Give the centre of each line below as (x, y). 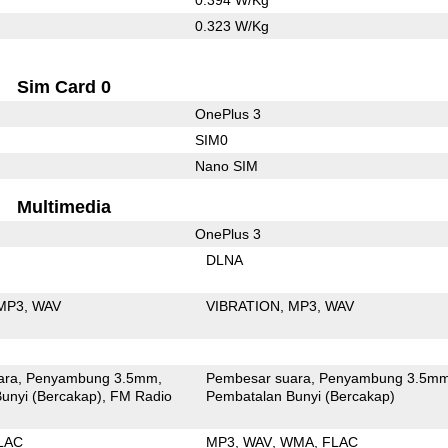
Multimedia (64, 206)
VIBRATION (243, 305)
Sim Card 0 (64, 86)
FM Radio (141, 395)
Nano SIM (226, 165)
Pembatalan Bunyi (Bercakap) (301, 395)
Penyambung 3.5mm (92, 377)
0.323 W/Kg (231, 25)
